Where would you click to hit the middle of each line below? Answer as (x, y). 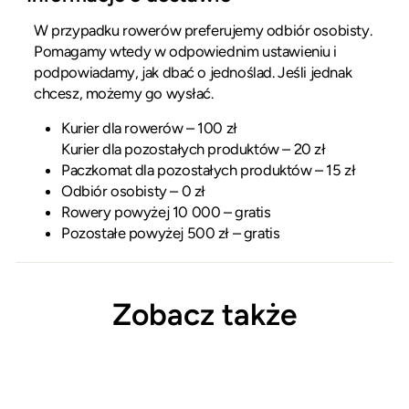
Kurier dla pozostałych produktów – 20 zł (194, 148)
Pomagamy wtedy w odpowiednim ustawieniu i (186, 51)
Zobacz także (204, 314)
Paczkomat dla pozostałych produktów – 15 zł (209, 169)
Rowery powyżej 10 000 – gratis (166, 211)
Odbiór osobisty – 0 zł (133, 190)
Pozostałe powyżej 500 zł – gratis (171, 232)
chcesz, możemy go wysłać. (124, 93)
